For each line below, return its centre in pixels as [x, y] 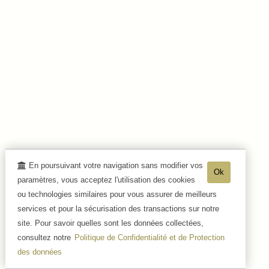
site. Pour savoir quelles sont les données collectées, [110, 223]
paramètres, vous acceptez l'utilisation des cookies [106, 180]
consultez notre [45, 237]
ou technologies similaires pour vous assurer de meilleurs [117, 194]
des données [39, 252]
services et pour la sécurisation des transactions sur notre [118, 209]
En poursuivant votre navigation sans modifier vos [116, 165]
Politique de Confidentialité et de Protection [149, 237]
